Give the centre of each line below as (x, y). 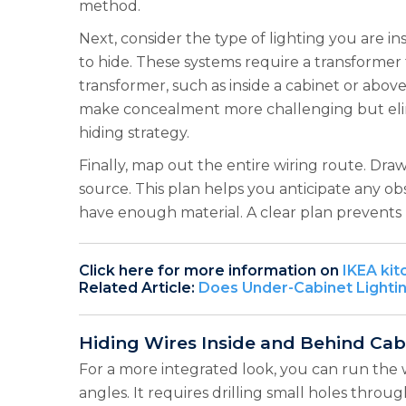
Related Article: (139, 288)
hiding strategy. (134, 133)
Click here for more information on (211, 271)
